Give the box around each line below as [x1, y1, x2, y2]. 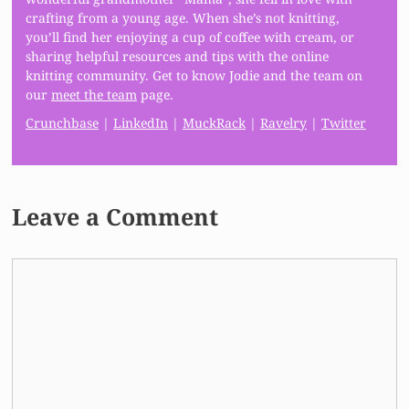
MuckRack [183, 113, 246, 131]
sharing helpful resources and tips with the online [26, 47, 329, 65]
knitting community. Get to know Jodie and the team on [26, 66, 362, 84]
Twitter [321, 113, 366, 131]
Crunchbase [26, 113, 99, 131]
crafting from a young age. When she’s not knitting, [26, 8, 340, 26]
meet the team [51, 85, 137, 103]
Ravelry [260, 113, 307, 131]
